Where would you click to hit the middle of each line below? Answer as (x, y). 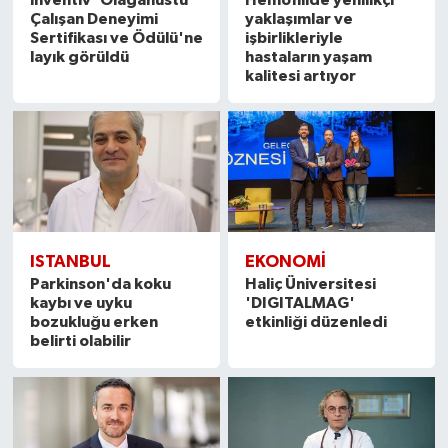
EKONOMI (286, 262)
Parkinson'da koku (100, 284)
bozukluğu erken (93, 322)
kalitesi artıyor (301, 75)
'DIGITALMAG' (300, 303)
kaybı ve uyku (80, 303)
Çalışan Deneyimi (93, 18)
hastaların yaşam (309, 56)
